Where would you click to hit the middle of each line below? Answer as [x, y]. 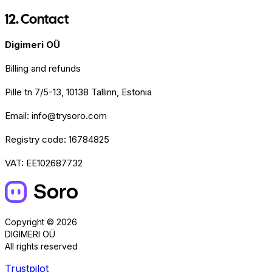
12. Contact [37, 19]
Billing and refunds [43, 69]
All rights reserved [41, 246]
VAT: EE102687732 [44, 163]
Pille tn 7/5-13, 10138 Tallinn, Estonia [78, 92]
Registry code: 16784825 [57, 140]
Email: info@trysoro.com [56, 116]
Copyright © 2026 [41, 222]
